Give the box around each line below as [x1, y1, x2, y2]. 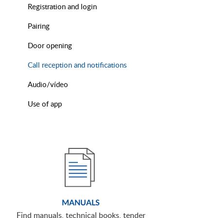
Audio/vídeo [28, 79, 68, 90]
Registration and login [28, 1, 97, 12]
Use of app [28, 99, 62, 109]
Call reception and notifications [28, 60, 127, 70]
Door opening [28, 40, 72, 51]
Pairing [28, 21, 50, 31]
